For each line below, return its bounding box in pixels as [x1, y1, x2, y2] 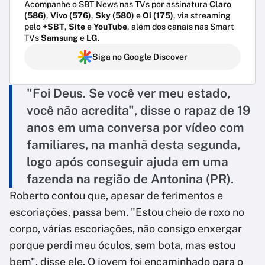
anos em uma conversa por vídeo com [27, 120, 244, 135]
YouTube [93, 22, 127, 32]
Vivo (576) [50, 11, 91, 21]
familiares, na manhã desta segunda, [27, 137, 240, 153]
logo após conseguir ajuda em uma [27, 154, 228, 170]
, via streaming [173, 11, 231, 21]
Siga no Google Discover [92, 52, 188, 62]
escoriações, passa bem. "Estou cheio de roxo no [9, 206, 244, 219]
